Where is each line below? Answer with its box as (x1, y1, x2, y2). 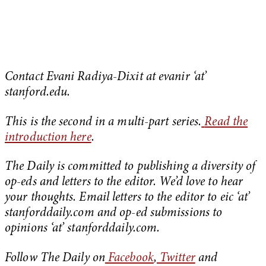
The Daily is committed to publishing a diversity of (5, 161, 256, 174)
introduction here (5, 131, 91, 144)
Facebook (108, 252, 154, 265)
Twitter (160, 252, 195, 265)
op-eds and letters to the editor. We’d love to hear (5, 176, 243, 189)
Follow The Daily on (5, 252, 105, 265)
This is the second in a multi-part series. (5, 116, 202, 129)
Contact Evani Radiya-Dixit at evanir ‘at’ (5, 71, 207, 84)
